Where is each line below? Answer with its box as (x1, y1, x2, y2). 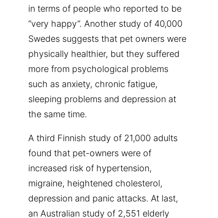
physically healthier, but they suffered (28, 48, 180, 59)
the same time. (28, 109, 87, 119)
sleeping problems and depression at (28, 93, 176, 104)
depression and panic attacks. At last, (28, 193, 178, 203)
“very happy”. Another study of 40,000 (28, 18, 182, 29)
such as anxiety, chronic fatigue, (28, 78, 158, 89)
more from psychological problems (28, 63, 168, 74)
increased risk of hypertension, (28, 163, 152, 173)
